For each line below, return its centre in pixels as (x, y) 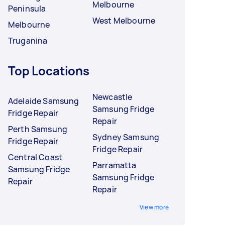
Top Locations (49, 71)
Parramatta (115, 165)
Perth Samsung (38, 129)
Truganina (28, 41)
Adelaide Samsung (44, 101)
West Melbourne (124, 21)
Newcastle (113, 97)
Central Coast (35, 157)
